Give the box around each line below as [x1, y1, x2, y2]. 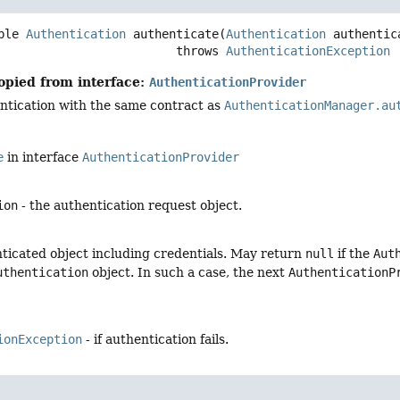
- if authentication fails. [82, 331, 229, 346]
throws [176, 43, 227, 58]
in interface [4, 149, 83, 164]
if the [334, 246, 374, 261]
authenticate [133, 26, 220, 41]
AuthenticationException [226, 43, 391, 58]
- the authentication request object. [18, 197, 243, 212]
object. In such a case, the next [88, 264, 289, 279]
